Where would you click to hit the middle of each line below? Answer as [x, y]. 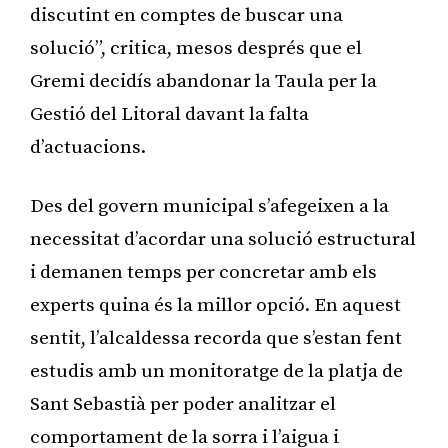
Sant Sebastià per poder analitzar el [183, 404]
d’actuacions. [88, 147]
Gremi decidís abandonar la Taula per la [203, 81]
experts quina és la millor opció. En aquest [215, 305]
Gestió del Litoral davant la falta [169, 114]
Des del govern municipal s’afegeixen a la [209, 206]
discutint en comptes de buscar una [186, 15]
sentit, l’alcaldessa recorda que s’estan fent [216, 338]
